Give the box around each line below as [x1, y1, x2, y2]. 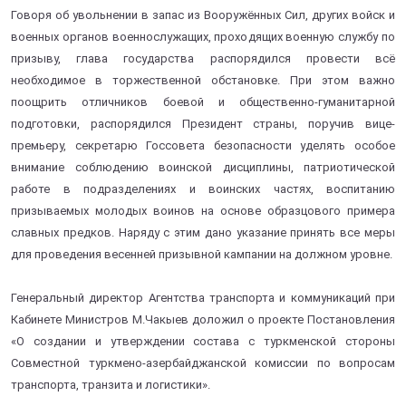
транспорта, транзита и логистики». [11, 377, 210, 391]
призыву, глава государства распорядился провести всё [11, 51, 395, 65]
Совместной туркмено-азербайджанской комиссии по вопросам [11, 355, 395, 370]
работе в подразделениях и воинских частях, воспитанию [11, 181, 395, 196]
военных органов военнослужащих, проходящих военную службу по [11, 29, 395, 43]
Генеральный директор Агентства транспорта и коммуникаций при [11, 290, 395, 304]
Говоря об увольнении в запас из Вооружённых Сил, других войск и [11, 7, 395, 22]
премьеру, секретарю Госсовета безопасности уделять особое [11, 138, 395, 152]
